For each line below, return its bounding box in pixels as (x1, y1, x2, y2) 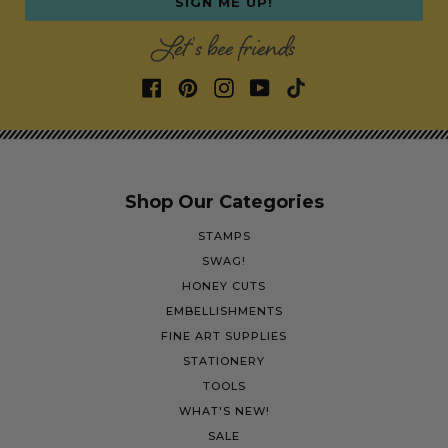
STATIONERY (183, 354, 265, 368)
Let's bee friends (153, 28, 295, 74)
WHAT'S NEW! (178, 404, 270, 418)
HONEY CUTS (182, 279, 266, 293)
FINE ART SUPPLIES (161, 329, 287, 343)
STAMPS (197, 229, 251, 243)
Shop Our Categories (124, 191, 324, 213)
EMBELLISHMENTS (165, 304, 283, 318)
